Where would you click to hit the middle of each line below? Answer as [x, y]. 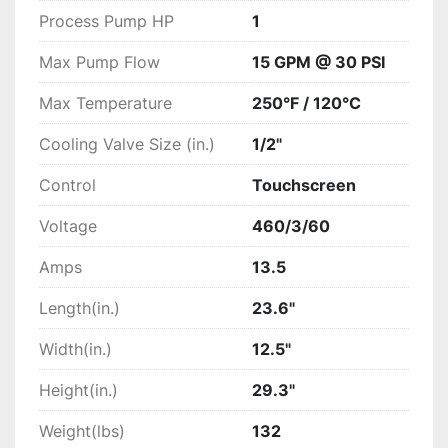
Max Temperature [105, 102]
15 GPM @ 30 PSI [318, 61]
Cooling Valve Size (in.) [127, 143]
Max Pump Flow [99, 61]
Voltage [68, 225]
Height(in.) [78, 389]
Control [67, 184]
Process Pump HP [106, 20]
